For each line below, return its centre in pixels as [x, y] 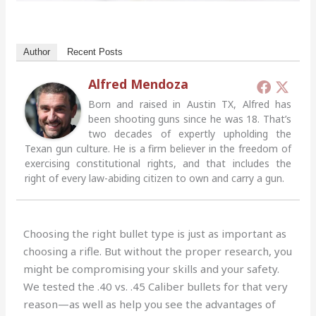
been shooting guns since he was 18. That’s [190, 119]
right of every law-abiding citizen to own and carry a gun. [155, 178]
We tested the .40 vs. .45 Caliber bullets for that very [156, 287]
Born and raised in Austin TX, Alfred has [190, 104]
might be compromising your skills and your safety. [152, 269]
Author [37, 52]
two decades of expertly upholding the [190, 134]
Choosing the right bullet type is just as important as [155, 234]
